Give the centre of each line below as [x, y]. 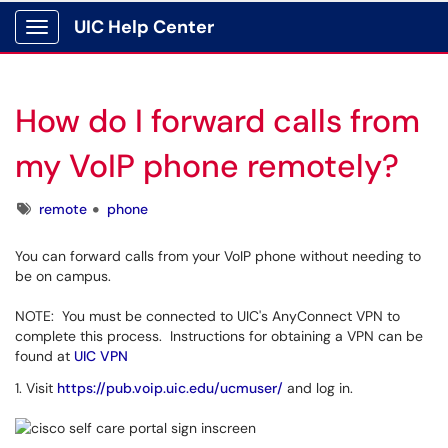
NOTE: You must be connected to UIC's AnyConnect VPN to [207, 316]
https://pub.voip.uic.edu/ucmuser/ [170, 388]
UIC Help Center [144, 27]
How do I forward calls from [217, 121]
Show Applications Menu [115, 43]
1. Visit [36, 388]
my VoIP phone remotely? [207, 166]
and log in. [318, 388]
